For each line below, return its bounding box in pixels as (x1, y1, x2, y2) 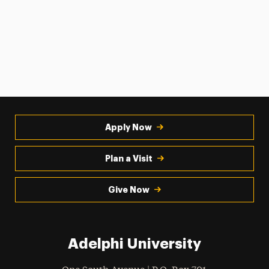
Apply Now (105, 122, 153, 131)
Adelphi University (67, 236, 201, 251)
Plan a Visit (104, 154, 153, 163)
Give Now (107, 185, 150, 194)
